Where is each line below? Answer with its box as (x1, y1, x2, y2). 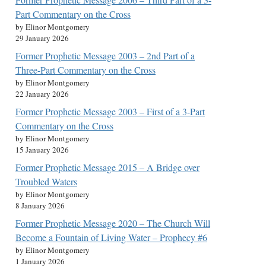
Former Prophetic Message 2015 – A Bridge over (15, 161, 199, 173)
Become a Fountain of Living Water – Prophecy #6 (15, 231, 207, 243)
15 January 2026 (15, 144, 69, 155)
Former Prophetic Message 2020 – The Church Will (15, 217, 210, 229)
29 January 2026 (15, 33, 69, 43)
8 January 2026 (15, 200, 65, 211)
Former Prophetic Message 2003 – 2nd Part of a (15, 49, 195, 62)
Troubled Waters (15, 175, 77, 188)
